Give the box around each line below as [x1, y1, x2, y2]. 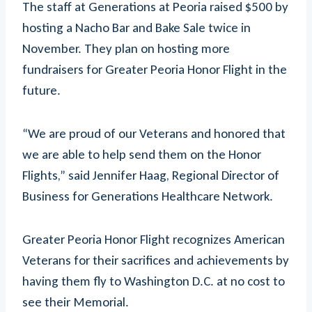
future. [22, 81, 61, 98]
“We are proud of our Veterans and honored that [22, 125, 286, 141]
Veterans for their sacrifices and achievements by [22, 251, 289, 268]
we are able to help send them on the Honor [22, 146, 261, 162]
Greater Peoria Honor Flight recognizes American [22, 231, 285, 247]
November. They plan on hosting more [22, 40, 230, 56]
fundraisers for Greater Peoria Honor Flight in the [22, 61, 287, 77]
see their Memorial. [22, 293, 129, 310]
